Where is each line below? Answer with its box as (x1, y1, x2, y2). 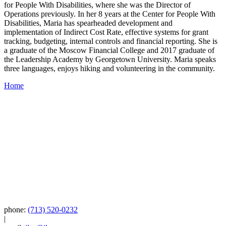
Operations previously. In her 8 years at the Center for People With (4, 10, 215, 19)
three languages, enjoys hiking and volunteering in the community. (4, 64, 215, 73)
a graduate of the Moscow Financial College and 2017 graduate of (4, 46, 214, 55)
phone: (4, 205, 26, 214)
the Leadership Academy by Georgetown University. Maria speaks (4, 55, 216, 64)
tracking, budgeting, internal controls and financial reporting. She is (4, 37, 217, 46)
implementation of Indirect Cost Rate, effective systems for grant (4, 28, 208, 37)
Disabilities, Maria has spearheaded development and (4, 19, 173, 28)
